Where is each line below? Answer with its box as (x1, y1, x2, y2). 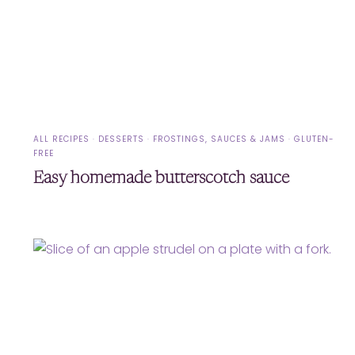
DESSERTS (98, 133, 145, 146)
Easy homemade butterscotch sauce (33, 170, 290, 188)
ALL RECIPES (33, 133, 90, 146)
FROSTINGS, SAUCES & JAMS (153, 133, 286, 146)
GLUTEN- (294, 133, 335, 146)
